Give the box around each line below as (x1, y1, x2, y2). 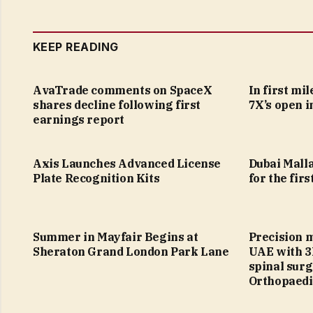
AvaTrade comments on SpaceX (33, 83, 212, 98)
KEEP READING (33, 40, 119, 54)
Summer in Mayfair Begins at (33, 230, 198, 245)
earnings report (33, 112, 124, 127)
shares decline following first (33, 98, 201, 112)
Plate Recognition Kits (33, 171, 160, 186)
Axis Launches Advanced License (33, 156, 221, 171)
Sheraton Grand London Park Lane (33, 245, 229, 259)
